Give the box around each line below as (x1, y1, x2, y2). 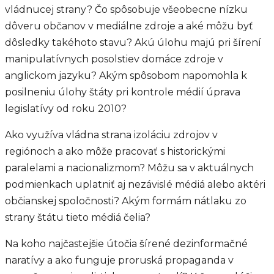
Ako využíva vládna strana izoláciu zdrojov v (5, 129, 218, 141)
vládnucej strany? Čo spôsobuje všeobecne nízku (5, 4, 248, 15)
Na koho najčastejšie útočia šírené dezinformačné (5, 238, 248, 250)
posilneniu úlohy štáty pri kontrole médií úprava (5, 86, 240, 98)
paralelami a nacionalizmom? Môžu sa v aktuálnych (5, 162, 254, 174)
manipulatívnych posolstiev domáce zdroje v (5, 53, 223, 65)
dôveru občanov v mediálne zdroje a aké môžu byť (5, 20, 253, 32)
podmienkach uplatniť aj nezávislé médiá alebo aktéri (5, 179, 265, 190)
